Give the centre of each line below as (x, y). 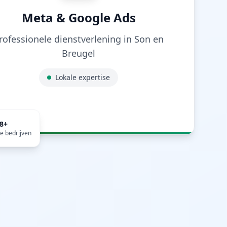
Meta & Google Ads (79, 17)
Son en (149, 39)
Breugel (79, 53)
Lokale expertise (83, 77)
